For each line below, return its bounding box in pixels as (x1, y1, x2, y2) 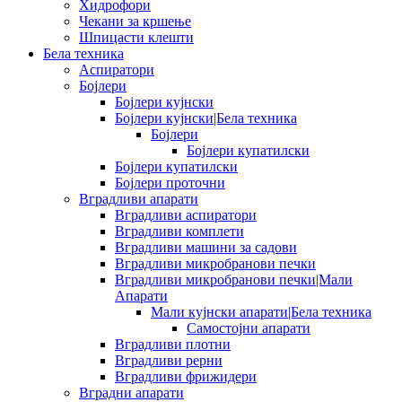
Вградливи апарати (79, 190, 198, 206)
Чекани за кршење (79, 13, 191, 29)
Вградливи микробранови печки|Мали (115, 271, 353, 287)
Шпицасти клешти (79, 29, 194, 45)
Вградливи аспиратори (115, 206, 257, 223)
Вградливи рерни (115, 352, 223, 368)
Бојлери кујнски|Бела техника (115, 109, 297, 126)
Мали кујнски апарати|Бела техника (151, 303, 371, 319)
